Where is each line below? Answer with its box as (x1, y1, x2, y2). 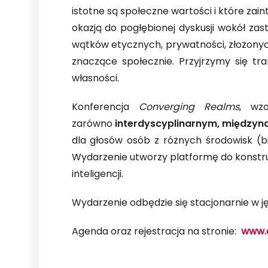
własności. (71, 71, 119, 87)
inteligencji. (71, 167, 123, 182)
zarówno (71, 117, 115, 132)
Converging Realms (138, 100, 240, 115)
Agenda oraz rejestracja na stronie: (71, 224, 241, 240)
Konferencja (71, 100, 139, 115)
